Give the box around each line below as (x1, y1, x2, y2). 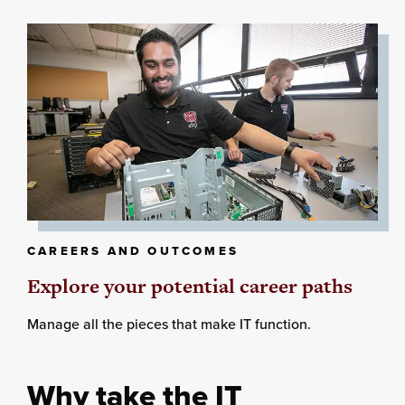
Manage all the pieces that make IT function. (27, 314, 311, 334)
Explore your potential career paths (27, 272, 353, 301)
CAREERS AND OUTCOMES (27, 242, 239, 260)
